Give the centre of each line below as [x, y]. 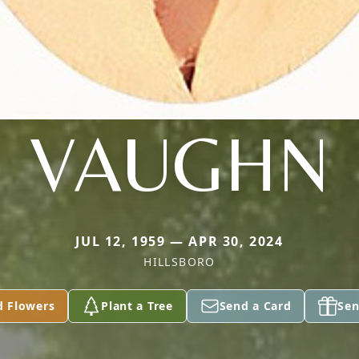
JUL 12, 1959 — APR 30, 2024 [179, 241]
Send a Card [255, 306]
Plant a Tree [137, 306]
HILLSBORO [179, 262]
